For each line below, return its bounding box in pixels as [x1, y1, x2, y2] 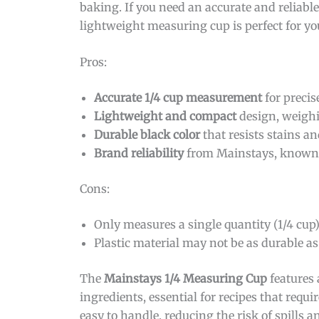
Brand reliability [94, 146, 184, 161]
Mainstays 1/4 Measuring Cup [104, 271, 267, 286]
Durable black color [94, 127, 200, 142]
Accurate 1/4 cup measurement [94, 90, 262, 105]
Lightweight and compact [94, 109, 236, 124]
